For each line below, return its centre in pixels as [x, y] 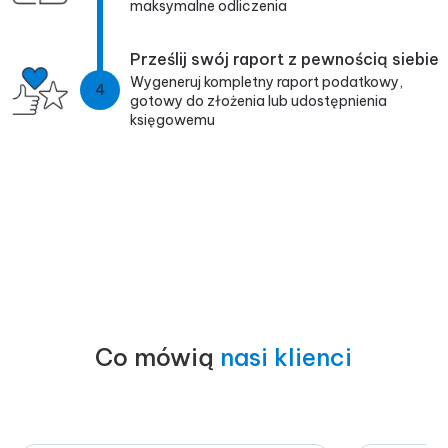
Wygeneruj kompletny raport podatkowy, [266, 82]
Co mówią [155, 357]
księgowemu [172, 120]
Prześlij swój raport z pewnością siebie [284, 59]
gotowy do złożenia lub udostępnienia [258, 101]
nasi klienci [286, 357]
